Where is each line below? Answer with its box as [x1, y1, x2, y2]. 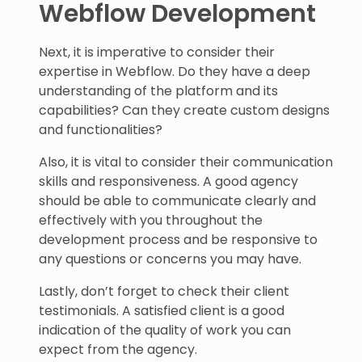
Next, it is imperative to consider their [39, 43, 275, 61]
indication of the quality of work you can [39, 321, 291, 339]
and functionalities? [39, 120, 162, 139]
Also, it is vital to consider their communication [39, 153, 333, 171]
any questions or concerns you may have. [39, 250, 301, 268]
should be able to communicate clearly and [39, 192, 316, 210]
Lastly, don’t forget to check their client [39, 282, 289, 301]
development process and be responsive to [39, 230, 318, 249]
